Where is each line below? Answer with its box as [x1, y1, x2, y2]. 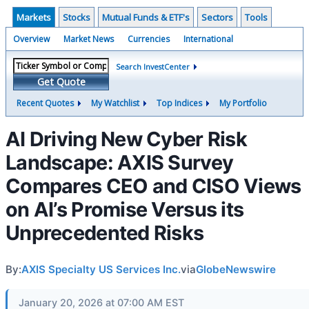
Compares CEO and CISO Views [6, 174, 301, 198]
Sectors [201, 11, 233, 23]
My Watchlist [91, 97, 139, 109]
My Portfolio [219, 97, 267, 109]
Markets [17, 11, 51, 23]
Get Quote [37, 75, 86, 88]
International [183, 33, 233, 45]
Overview [13, 33, 50, 45]
